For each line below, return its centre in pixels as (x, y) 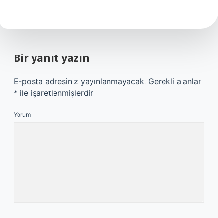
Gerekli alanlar (175, 81)
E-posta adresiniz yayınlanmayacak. (80, 81)
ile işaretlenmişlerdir (55, 93)
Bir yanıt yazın (52, 58)
